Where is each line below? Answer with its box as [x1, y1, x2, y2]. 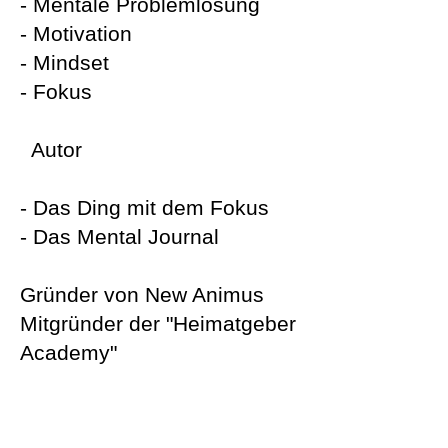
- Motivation [20, 22, 138, 45]
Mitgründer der [20, 312, 166, 335]
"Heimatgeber [166, 312, 296, 335]
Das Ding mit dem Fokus [33, 196, 269, 219]
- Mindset [20, 51, 109, 74]
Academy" [20, 341, 117, 364]
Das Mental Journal [33, 225, 219, 248]
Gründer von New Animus [20, 283, 264, 306]
